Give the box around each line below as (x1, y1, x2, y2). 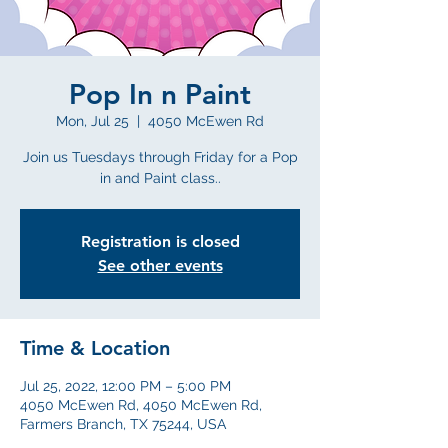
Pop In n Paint (69, 77, 251, 111)
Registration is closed (80, 232, 240, 251)
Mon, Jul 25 (56, 113, 129, 129)
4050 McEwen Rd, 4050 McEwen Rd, (20, 397, 262, 413)
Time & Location (20, 336, 170, 360)
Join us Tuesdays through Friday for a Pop (22, 149, 298, 165)
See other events (97, 256, 223, 275)
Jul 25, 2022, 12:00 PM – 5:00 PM (20, 378, 231, 394)
